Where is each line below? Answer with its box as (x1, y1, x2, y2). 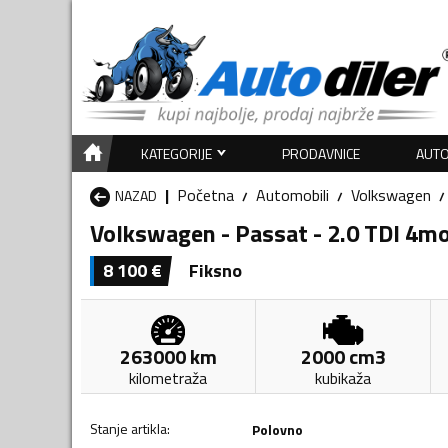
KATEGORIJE (140, 142, 212, 164)
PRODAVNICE (282, 142, 361, 164)
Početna (177, 182, 234, 207)
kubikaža (315, 365, 372, 390)
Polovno (251, 418, 303, 440)
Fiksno (189, 256, 242, 284)
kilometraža (129, 365, 208, 390)
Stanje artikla (90, 417, 167, 439)
